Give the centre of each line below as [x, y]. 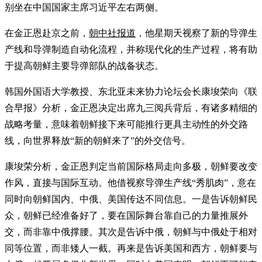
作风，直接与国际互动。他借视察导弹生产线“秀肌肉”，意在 [130, 183]
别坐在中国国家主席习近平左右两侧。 [84, 8]
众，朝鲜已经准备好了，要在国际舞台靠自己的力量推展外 [126, 216]
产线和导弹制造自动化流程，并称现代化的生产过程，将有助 [131, 50]
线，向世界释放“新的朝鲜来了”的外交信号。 [98, 141]
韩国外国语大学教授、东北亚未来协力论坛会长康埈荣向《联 [131, 92]
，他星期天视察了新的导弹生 [196, 33]
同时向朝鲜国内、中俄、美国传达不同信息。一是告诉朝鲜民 [131, 199]
